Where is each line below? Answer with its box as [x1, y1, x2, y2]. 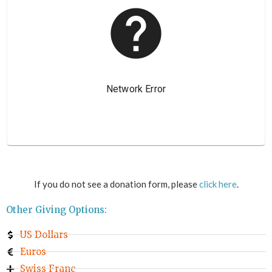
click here [199, 178, 237, 189]
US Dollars [19, 228, 68, 240]
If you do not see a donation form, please [33, 178, 199, 189]
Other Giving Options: [6, 203, 107, 216]
